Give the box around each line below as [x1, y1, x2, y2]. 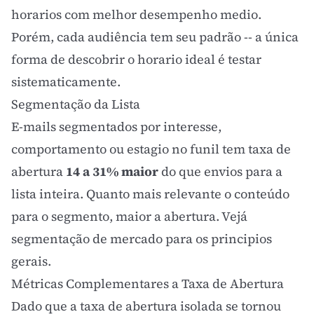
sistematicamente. [11, 73, 121, 90]
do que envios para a [158, 163, 282, 180]
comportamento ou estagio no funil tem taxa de [11, 140, 291, 158]
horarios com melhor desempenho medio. [11, 6, 261, 23]
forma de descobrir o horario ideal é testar [11, 50, 261, 68]
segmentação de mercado [11, 230, 163, 247]
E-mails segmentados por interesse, [11, 118, 221, 135]
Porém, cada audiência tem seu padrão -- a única [11, 28, 299, 46]
